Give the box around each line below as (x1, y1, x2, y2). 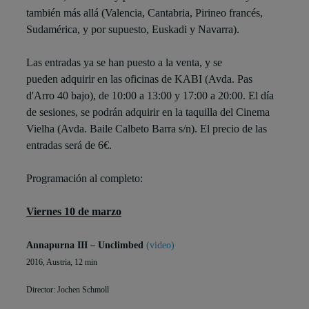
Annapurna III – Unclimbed (26, 240, 146, 251)
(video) (146, 240, 175, 251)
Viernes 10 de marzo (26, 206, 121, 218)
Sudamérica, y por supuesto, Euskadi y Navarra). (26, 23, 239, 36)
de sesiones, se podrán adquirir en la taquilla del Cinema (26, 106, 270, 119)
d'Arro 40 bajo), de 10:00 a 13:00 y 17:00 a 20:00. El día (26, 90, 274, 102)
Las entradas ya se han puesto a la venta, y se (26, 57, 222, 69)
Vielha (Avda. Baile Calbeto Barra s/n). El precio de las (26, 123, 267, 135)
